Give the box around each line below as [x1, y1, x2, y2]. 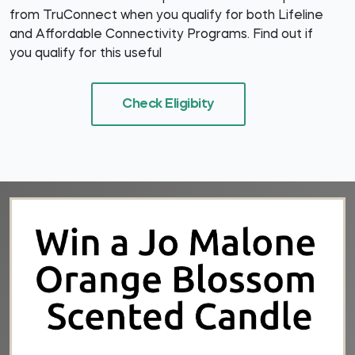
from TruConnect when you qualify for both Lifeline [10, 10, 323, 22]
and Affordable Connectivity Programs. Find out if [10, 29, 313, 41]
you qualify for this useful [10, 48, 162, 60]
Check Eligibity [122, 97, 214, 111]
